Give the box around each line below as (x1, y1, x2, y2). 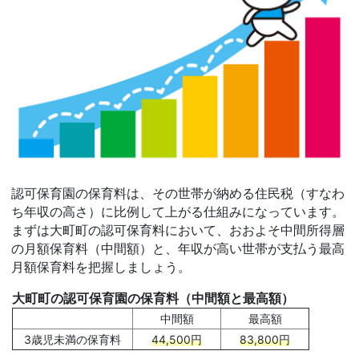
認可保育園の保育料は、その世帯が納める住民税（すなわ (11, 185, 345, 201)
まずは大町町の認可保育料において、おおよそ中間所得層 (11, 222, 345, 238)
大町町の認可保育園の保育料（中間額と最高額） (12, 290, 294, 306)
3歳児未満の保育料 (24, 332, 121, 346)
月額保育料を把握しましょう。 (11, 259, 191, 275)
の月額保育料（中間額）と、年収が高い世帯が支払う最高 (11, 240, 345, 256)
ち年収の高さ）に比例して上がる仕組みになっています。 (11, 204, 345, 220)
